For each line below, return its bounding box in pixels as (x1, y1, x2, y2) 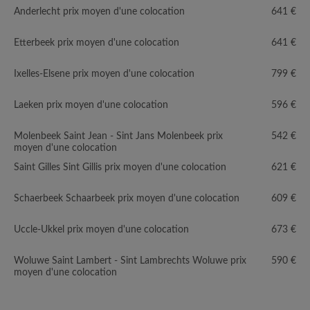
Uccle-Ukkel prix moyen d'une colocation (14, 225, 189, 235)
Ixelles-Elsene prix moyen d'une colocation (14, 69, 194, 79)
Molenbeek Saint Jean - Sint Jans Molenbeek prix (14, 131, 223, 141)
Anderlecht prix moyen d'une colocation (14, 7, 185, 17)
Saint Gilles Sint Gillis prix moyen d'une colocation (14, 163, 226, 172)
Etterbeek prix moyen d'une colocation (14, 38, 179, 48)
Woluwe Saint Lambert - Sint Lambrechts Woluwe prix (14, 256, 246, 266)
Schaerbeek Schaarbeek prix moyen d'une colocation (14, 194, 239, 203)
